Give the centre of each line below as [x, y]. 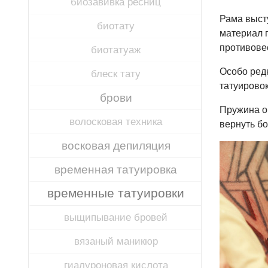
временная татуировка [116, 170]
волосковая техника [116, 122]
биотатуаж [116, 50]
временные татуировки [116, 193]
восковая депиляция [116, 146]
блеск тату [116, 74]
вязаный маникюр [116, 241]
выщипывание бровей [116, 217]
